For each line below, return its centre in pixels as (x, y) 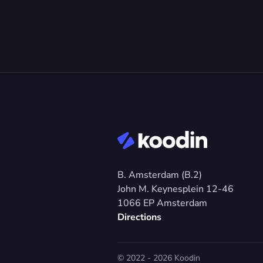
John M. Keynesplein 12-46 (177, 189)
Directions (139, 217)
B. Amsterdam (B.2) (160, 175)
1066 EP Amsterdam (162, 203)
